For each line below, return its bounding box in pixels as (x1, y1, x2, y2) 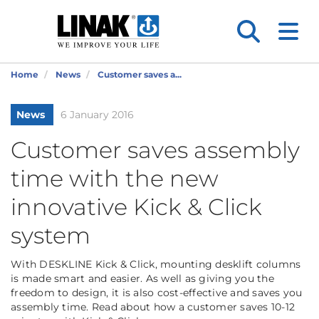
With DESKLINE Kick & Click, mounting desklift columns (11, 258, 301, 271)
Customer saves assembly (11, 136, 300, 164)
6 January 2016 (61, 108, 134, 121)
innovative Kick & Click (11, 193, 262, 221)
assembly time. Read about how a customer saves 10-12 (11, 300, 295, 313)
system (11, 221, 90, 249)
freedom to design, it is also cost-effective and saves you (11, 286, 303, 299)
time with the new (11, 164, 219, 192)
